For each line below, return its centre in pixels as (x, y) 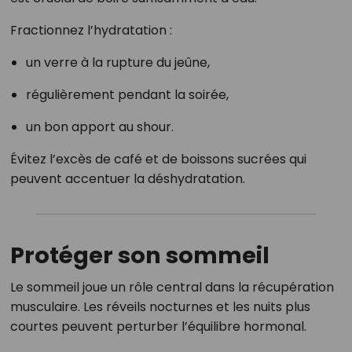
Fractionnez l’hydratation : (91, 31)
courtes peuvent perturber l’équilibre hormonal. (158, 327)
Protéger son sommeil (139, 256)
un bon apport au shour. (99, 127)
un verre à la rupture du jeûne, (117, 63)
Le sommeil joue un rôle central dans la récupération (172, 288)
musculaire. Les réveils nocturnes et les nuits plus (160, 307)
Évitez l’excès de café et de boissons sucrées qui (158, 159)
